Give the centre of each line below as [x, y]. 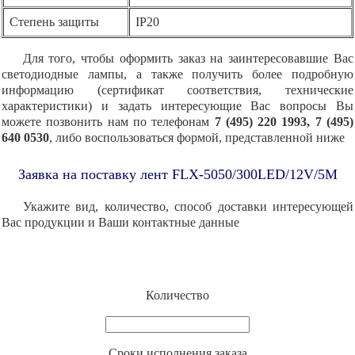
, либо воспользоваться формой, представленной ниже [197, 137]
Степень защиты [54, 21]
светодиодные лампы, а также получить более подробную [177, 74]
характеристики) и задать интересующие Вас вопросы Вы [177, 105]
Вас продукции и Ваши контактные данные [120, 222]
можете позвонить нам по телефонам [106, 121]
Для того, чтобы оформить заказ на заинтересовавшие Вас [188, 58]
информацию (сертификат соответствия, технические [177, 90]
